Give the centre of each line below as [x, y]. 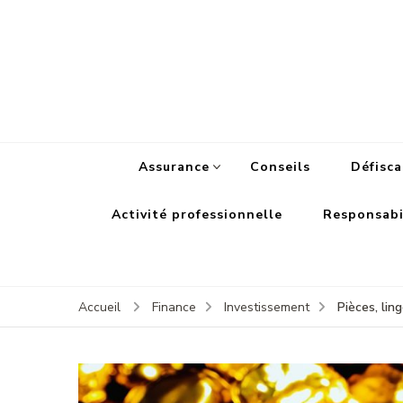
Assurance [174, 167]
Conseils [280, 167]
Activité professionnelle [197, 215]
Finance [174, 308]
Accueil [99, 308]
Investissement [267, 308]
